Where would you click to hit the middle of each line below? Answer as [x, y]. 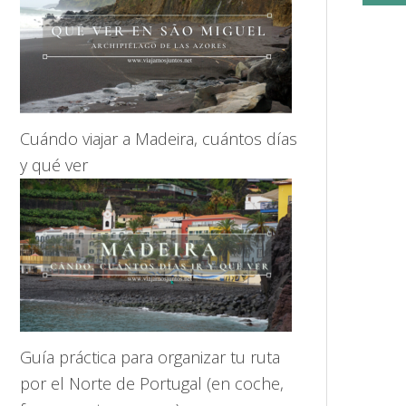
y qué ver [54, 165]
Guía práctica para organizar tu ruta [150, 357]
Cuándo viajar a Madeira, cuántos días [159, 139]
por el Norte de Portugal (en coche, [152, 383]
